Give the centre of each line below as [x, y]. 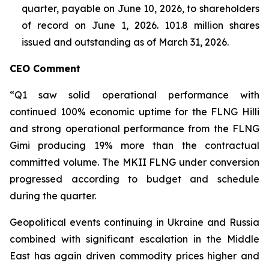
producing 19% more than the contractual [145, 145]
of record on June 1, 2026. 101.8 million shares [141, 25]
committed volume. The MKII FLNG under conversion [134, 162]
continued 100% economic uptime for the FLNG [126, 112]
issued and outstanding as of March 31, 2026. [125, 42]
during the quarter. [53, 196]
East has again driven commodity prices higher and [134, 256]
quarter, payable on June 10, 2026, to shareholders [141, 8]
